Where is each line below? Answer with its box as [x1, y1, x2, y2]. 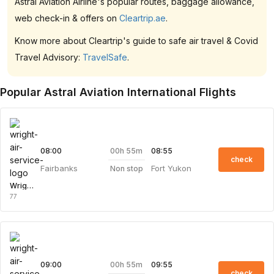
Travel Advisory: [15, 52, 83, 62]
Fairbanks [40, 163, 78, 173]
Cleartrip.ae [119, 13, 166, 23]
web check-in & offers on [15, 13, 119, 23]
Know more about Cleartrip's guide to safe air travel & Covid [15, 35, 258, 46]
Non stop [109, 163, 143, 173]
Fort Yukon [150, 163, 191, 173]
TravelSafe [83, 52, 127, 62]
